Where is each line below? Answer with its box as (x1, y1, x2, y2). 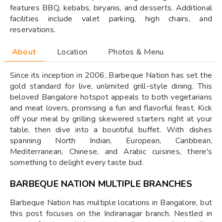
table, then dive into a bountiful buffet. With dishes (10, 124, 212, 135)
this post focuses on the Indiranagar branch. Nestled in (10, 208, 212, 219)
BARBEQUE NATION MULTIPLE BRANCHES (10, 178, 192, 190)
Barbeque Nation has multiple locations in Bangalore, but (10, 197, 212, 208)
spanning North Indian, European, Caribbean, (10, 135, 212, 146)
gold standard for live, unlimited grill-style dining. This (10, 81, 212, 92)
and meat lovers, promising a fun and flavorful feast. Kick (10, 103, 212, 113)
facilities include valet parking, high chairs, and (10, 13, 212, 24)
